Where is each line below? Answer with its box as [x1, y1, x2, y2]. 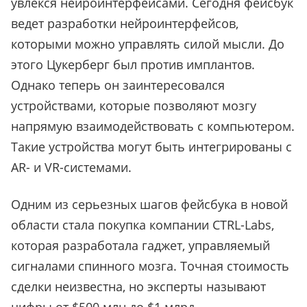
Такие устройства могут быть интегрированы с [11, 138, 292, 156]
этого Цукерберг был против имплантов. [11, 56, 255, 73]
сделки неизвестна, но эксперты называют [11, 278, 266, 295]
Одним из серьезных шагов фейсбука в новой [11, 196, 288, 213]
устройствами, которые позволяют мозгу [11, 97, 256, 114]
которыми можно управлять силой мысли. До [11, 36, 284, 53]
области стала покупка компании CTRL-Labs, [11, 217, 274, 234]
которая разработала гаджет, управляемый [11, 237, 270, 254]
